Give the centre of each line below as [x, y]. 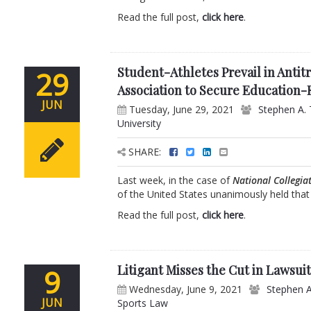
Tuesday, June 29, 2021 [180, 110]
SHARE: [145, 152]
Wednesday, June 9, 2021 [185, 289]
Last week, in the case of [175, 180]
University [140, 124]
